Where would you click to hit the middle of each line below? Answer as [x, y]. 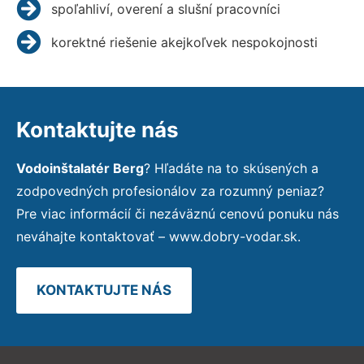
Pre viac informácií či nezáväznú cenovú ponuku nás [178, 213]
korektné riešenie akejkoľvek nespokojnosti [184, 42]
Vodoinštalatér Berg [80, 168]
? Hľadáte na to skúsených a [231, 168]
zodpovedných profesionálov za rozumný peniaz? [170, 191]
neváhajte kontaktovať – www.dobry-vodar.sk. [158, 236]
